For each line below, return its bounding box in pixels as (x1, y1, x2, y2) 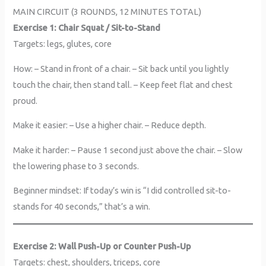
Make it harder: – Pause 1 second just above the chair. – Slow (13, 144, 243, 155)
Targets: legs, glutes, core (13, 38, 112, 49)
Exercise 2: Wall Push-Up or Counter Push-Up (13, 240, 192, 251)
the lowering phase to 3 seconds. (13, 160, 140, 171)
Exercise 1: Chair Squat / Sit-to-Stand (13, 22, 161, 33)
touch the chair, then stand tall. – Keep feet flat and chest (13, 79, 233, 90)
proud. (13, 95, 38, 106)
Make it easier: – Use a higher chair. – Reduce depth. (13, 120, 207, 131)
